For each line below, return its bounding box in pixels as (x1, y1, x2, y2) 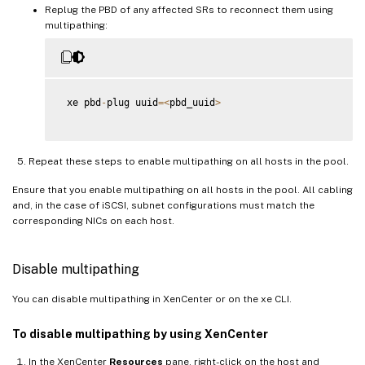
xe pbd (61, 97, 101, 109)
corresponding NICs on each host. (12, 215, 174, 227)
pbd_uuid (169, 97, 215, 109)
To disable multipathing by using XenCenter (12, 328, 268, 341)
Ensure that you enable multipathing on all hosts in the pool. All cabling (12, 184, 353, 196)
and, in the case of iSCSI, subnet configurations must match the (12, 200, 314, 212)
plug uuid (107, 97, 158, 109)
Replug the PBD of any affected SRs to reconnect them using (45, 4, 333, 16)
